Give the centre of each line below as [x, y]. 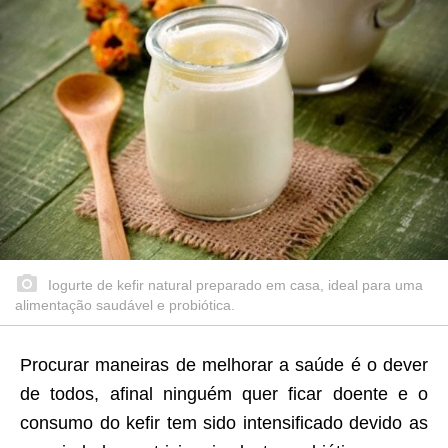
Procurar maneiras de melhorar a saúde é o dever [224, 365]
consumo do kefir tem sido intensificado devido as [224, 423]
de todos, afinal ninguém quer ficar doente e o [224, 394]
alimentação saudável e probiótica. [125, 305]
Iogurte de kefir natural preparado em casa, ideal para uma [233, 285]
